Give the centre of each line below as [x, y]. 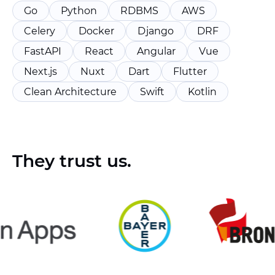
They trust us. [72, 161]
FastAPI [43, 51]
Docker [96, 31]
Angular [156, 51]
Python [79, 11]
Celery [40, 31]
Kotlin [202, 92]
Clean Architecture [70, 92]
